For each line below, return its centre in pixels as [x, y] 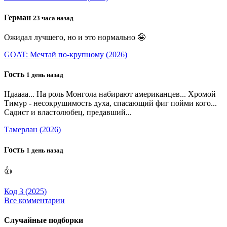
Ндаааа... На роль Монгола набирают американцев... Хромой [110, 94]
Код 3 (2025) [25, 191]
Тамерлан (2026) [32, 130]
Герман [18, 17]
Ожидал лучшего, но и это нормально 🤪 [75, 37]
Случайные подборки [44, 220]
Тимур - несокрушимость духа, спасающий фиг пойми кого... [110, 103]
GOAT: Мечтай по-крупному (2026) [66, 54]
